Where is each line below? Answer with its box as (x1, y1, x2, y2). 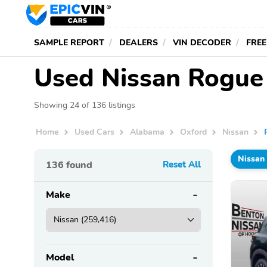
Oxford (180, 126, 207, 138)
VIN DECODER (173, 36, 231, 48)
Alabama (130, 126, 165, 138)
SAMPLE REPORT (34, 36, 104, 48)
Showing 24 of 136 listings (34, 99, 135, 111)
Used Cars (74, 126, 115, 138)
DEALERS (119, 36, 158, 48)
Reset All (163, 158, 201, 170)
